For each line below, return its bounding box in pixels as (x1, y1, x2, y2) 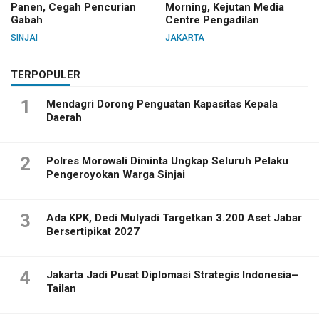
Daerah (46, 110, 82, 124)
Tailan (46, 281, 76, 295)
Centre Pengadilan (164, 13, 259, 26)
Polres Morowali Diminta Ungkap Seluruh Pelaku (46, 154, 288, 167)
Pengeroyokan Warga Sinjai (46, 167, 185, 181)
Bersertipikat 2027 (46, 224, 140, 238)
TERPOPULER (11, 68, 80, 81)
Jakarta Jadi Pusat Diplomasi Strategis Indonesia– (46, 268, 298, 281)
